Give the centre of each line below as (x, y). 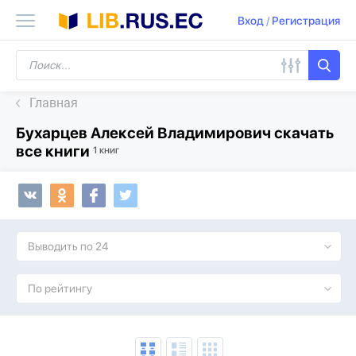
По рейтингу (60, 288)
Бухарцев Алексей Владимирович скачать (175, 133)
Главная (54, 103)
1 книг (106, 150)
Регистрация (306, 21)
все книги (54, 151)
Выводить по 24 (68, 246)
